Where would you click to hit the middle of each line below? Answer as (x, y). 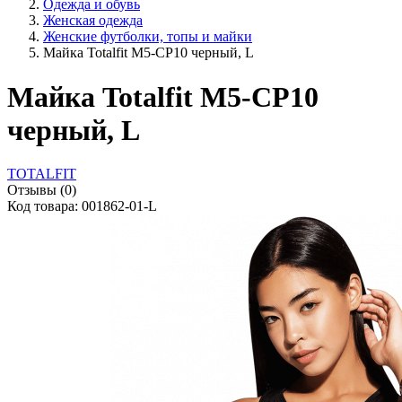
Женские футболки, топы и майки (148, 37)
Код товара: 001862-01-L (82, 206)
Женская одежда (93, 21)
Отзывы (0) (42, 190)
